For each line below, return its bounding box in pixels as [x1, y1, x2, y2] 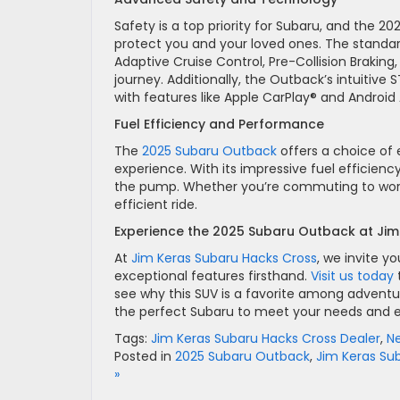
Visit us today [311, 266, 394, 285]
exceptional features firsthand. [114, 266, 311, 285]
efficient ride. [114, 195, 197, 213]
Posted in [114, 346, 175, 365]
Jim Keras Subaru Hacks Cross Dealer [151, 329, 380, 347]
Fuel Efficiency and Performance [114, 114, 324, 133]
